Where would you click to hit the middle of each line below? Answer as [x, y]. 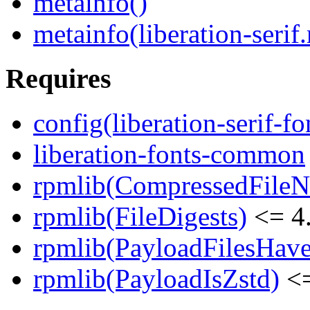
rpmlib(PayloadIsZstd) [156, 279]
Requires [58, 78]
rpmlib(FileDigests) [140, 217]
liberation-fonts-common [169, 154]
